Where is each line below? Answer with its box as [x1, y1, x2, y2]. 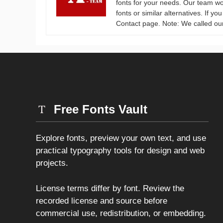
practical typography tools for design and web [36, 146, 205, 156]
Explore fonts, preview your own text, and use [36, 133, 206, 143]
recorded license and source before [36, 196, 167, 206]
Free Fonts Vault [54, 103, 147, 116]
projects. [36, 158, 68, 168]
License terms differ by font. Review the [36, 183, 184, 193]
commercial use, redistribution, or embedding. [36, 208, 206, 218]
